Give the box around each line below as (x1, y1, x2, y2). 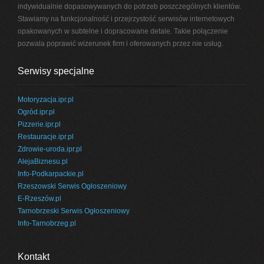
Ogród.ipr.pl (18, 108, 55, 116)
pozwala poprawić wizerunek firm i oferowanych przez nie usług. (18, 39, 224, 48)
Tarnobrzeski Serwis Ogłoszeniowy (18, 207, 130, 215)
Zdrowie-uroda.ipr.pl (18, 145, 82, 153)
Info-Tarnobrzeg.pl (18, 219, 77, 227)
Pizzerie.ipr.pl (18, 120, 61, 128)
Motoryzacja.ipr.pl (18, 95, 74, 104)
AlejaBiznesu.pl (18, 157, 68, 166)
